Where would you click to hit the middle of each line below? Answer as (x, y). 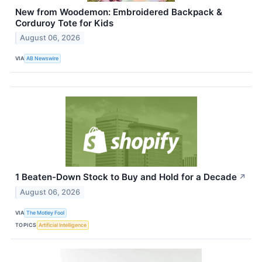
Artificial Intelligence (63, 225)
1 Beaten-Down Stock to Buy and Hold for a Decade (126, 177)
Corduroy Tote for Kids (64, 23)
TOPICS (26, 225)
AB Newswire (43, 58)
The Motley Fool (46, 212)
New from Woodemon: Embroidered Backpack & (119, 12)
